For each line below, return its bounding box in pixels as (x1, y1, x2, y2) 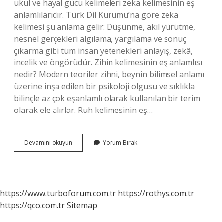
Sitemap (67, 200, 97, 211)
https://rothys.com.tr (118, 188, 194, 199)
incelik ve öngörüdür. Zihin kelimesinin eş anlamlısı (14, 57, 202, 68)
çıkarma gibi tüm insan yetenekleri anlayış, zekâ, (14, 45, 193, 56)
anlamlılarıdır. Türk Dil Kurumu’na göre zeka (14, 9, 178, 20)
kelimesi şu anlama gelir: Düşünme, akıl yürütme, (14, 21, 195, 32)
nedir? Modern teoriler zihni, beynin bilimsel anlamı (14, 69, 204, 80)
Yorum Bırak (103, 138, 137, 147)
